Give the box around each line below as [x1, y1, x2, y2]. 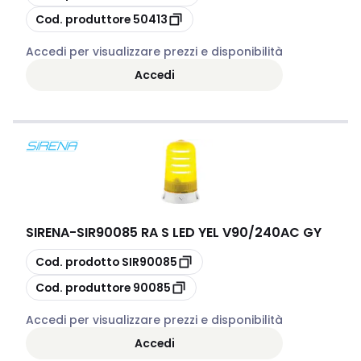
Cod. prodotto [35, 253, 119, 270]
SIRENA [26, 223, 69, 242]
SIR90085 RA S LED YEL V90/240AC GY [77, 223, 322, 242]
